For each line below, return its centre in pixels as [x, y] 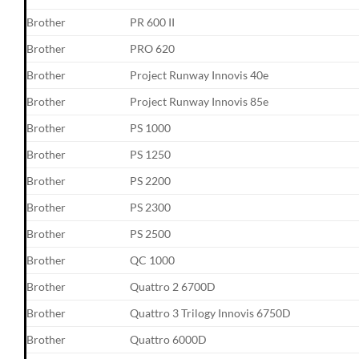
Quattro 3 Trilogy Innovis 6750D [211, 313]
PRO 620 [153, 48]
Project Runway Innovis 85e [200, 101]
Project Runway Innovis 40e [200, 75]
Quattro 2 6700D [173, 286]
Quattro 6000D [169, 339]
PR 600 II [153, 22]
